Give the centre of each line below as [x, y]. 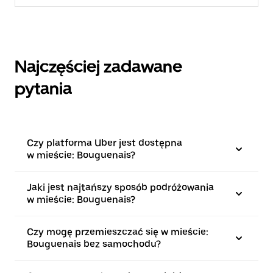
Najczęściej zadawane [98, 66]
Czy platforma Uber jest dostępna [105, 143]
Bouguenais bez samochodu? [94, 244]
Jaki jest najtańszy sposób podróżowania [120, 187]
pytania [43, 88]
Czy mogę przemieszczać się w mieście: [118, 232]
